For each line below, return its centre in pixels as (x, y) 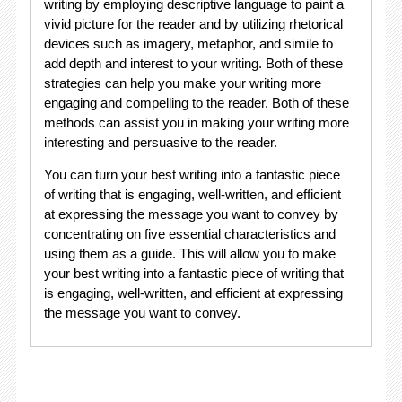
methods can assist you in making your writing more (196, 122)
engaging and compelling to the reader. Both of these (196, 102)
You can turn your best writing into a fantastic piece (192, 174)
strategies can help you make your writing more (182, 83)
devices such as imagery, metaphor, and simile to (188, 43)
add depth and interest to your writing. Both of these (193, 63)
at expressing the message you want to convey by (191, 214)
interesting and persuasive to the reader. (160, 142)
